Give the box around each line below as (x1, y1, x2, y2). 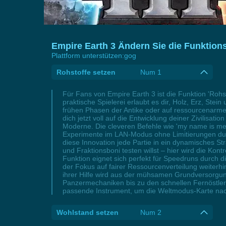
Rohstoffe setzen (56, 68, 116, 76)
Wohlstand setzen (56, 208, 119, 216)
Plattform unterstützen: (51, 51, 124, 60)
